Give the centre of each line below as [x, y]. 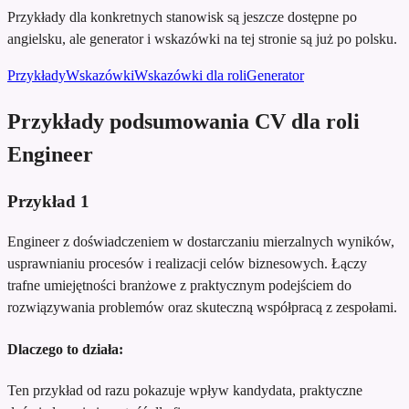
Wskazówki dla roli [190, 75]
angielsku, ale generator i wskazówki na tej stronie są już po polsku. [202, 38]
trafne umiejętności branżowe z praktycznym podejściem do [179, 286]
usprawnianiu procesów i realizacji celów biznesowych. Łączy [187, 264]
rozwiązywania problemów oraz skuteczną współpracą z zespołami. [202, 308]
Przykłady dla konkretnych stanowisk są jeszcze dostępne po [182, 16]
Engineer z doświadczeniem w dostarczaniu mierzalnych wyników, [201, 242]
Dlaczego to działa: [65, 349]
